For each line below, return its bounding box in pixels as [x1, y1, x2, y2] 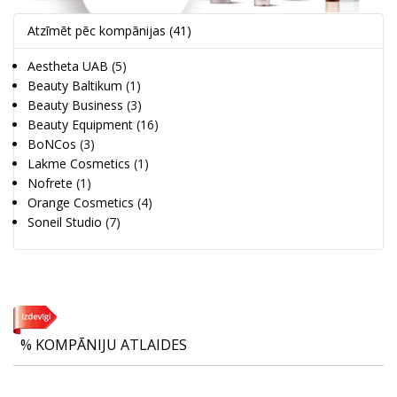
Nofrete [27, 175, 73, 192]
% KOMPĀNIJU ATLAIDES [20, 335, 187, 355]
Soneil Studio [27, 214, 102, 231]
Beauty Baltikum [27, 77, 122, 95]
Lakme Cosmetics [27, 155, 130, 173]
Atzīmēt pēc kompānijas [27, 22, 169, 40]
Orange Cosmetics [27, 194, 134, 212]
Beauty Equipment [27, 116, 133, 134]
